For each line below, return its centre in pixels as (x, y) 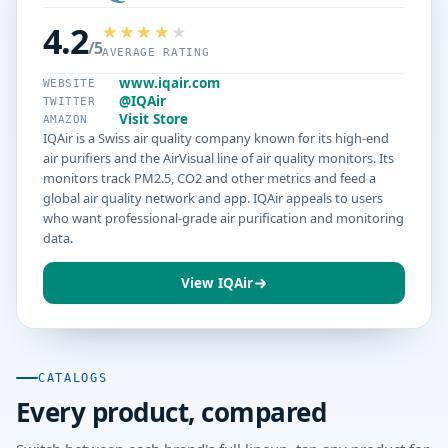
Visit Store (153, 119)
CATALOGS (73, 378)
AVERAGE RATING (155, 52)
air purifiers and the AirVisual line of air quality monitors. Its (218, 158)
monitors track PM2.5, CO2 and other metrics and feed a (209, 178)
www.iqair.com (169, 83)
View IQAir (216, 283)
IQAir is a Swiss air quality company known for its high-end (216, 138)
